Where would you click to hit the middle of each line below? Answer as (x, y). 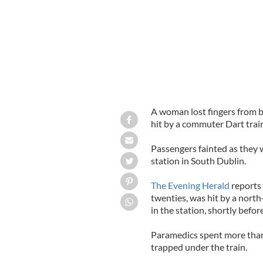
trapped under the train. (199, 247)
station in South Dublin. (198, 160)
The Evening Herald (190, 185)
